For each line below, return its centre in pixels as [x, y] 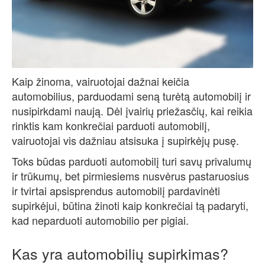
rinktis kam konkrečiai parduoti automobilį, [111, 126]
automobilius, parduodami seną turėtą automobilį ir [131, 96]
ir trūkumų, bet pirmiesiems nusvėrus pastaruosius [130, 176]
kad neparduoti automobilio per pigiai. [100, 220]
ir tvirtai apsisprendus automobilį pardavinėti [116, 191]
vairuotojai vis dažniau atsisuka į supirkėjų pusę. [125, 140]
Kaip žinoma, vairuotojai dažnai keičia [101, 81]
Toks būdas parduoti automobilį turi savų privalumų [132, 161]
